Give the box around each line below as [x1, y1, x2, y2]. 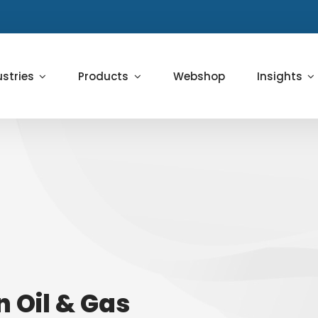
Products [78, 68, 129, 84]
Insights [256, 68, 302, 84]
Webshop [172, 68, 225, 84]
